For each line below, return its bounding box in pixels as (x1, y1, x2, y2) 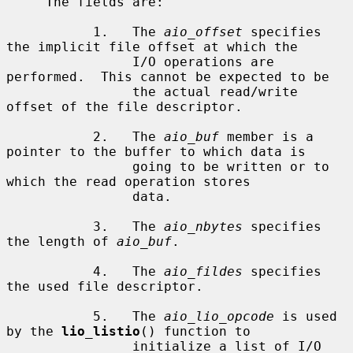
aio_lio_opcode (164, 308, 274, 324)
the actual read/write (6, 84, 132, 99)
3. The (93, 218, 164, 234)
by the (6, 323, 61, 339)
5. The (93, 308, 164, 324)
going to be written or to (6, 158, 132, 174)
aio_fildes (164, 263, 243, 279)
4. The (93, 263, 164, 279)
